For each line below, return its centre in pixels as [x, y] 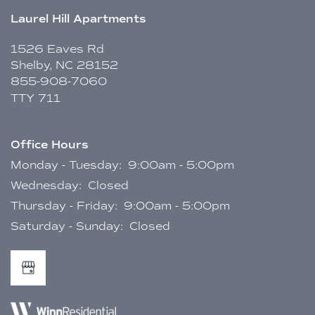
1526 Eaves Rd [57, 49]
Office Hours [50, 145]
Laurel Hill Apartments [78, 19]
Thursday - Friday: [64, 206]
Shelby [30, 65]
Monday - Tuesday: [66, 165]
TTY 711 [36, 98]
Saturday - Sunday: [67, 226]
